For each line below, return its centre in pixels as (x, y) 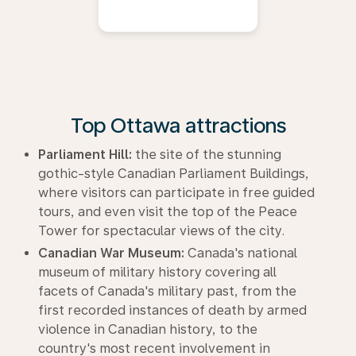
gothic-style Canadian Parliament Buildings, (174, 173)
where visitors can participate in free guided (176, 192)
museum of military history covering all (157, 272)
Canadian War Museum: (111, 253)
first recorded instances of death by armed (172, 310)
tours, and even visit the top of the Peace (168, 211)
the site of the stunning (207, 154)
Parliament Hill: (85, 154)
